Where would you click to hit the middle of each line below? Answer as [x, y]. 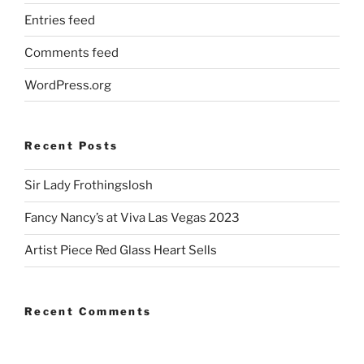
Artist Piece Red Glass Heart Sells [121, 251]
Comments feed [71, 52]
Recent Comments [88, 311]
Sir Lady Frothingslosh [89, 186]
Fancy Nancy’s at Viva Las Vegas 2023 [132, 218]
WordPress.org [68, 85]
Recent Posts [71, 146]
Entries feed [60, 20]
